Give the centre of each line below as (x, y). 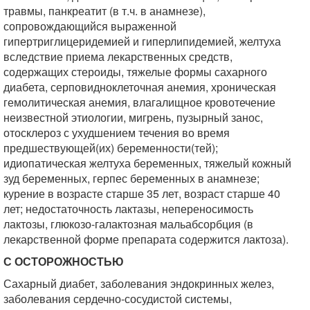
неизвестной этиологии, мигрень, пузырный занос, (133, 117)
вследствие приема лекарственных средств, (118, 56)
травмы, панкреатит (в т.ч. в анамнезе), (104, 11)
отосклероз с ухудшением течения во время (117, 133)
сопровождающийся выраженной (90, 26)
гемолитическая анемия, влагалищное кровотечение (139, 102)
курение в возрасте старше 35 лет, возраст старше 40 (142, 193)
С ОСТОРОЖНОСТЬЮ (64, 261)
